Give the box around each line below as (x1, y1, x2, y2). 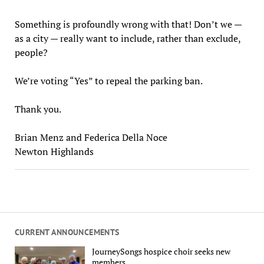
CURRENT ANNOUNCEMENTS (14, 226, 120, 237)
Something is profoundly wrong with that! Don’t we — (14, 17, 242, 31)
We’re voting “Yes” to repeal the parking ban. (14, 74, 203, 87)
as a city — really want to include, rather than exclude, (14, 31, 240, 45)
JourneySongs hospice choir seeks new (92, 246, 231, 258)
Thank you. (14, 102, 61, 115)
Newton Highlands (14, 144, 94, 158)
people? (14, 45, 48, 59)
